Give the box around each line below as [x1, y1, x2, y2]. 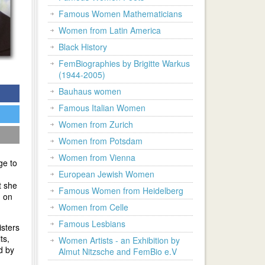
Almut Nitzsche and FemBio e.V [59, 245, 177, 257]
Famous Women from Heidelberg [59, 185, 183, 196]
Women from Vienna [59, 151, 135, 163]
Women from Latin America [59, 24, 161, 36]
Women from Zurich [59, 118, 133, 130]
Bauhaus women [59, 85, 121, 97]
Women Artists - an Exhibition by [59, 234, 180, 246]
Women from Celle [59, 201, 128, 213]
